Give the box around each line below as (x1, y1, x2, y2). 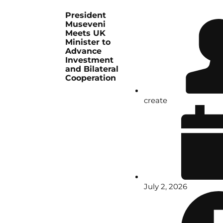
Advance (65, 46, 102, 56)
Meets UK (65, 28, 106, 38)
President (65, 10, 107, 20)
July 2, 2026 (144, 182, 188, 192)
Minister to (65, 37, 111, 47)
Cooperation (65, 73, 116, 83)
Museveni (65, 19, 106, 29)
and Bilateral (65, 64, 119, 74)
